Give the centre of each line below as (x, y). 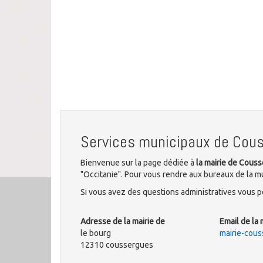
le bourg (96, 233)
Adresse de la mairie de (123, 221)
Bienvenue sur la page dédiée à (138, 163)
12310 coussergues (117, 245)
